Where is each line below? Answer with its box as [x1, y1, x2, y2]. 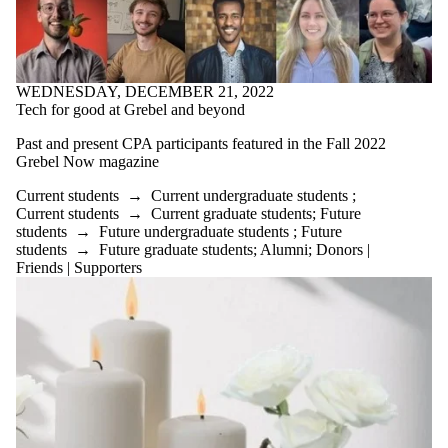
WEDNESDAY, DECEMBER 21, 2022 [16, 83, 274, 101]
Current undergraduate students [151, 187, 348, 205]
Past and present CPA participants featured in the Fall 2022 [16, 135, 386, 153]
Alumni [260, 241, 308, 259]
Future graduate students [99, 241, 253, 259]
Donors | [316, 241, 370, 259]
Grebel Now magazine [16, 153, 159, 171]
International [16, 6, 95, 24]
